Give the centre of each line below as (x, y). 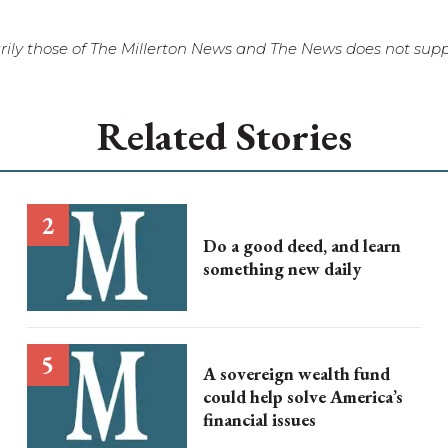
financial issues (259, 420)
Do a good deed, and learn (301, 246)
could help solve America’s (302, 397)
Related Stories (224, 136)
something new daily (281, 269)
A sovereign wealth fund (296, 374)
